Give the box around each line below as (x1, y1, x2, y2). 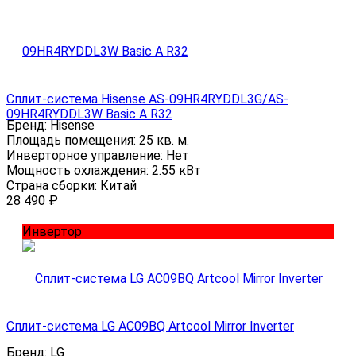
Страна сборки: (6, 178, 100, 194)
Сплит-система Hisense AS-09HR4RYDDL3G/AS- (6, 91, 288, 107)
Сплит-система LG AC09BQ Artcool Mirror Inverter (6, 319, 294, 335)
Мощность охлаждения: (6, 163, 152, 179)
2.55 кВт (152, 163, 201, 179)
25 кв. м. (139, 133, 189, 149)
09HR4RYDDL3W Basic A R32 (6, 106, 172, 122)
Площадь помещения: (6, 133, 139, 149)
